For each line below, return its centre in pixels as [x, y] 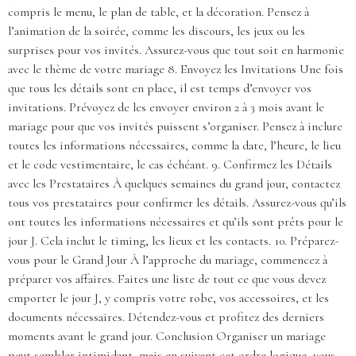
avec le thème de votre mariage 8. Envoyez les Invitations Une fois [176, 70]
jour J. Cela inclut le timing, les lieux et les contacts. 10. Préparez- [173, 241]
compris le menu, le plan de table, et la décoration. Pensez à [159, 12]
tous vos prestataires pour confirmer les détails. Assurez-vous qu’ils [177, 203]
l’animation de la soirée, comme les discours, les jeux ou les [157, 31]
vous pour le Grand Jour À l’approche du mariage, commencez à [168, 260]
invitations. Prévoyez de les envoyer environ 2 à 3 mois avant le [166, 108]
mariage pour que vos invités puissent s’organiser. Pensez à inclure [175, 127]
